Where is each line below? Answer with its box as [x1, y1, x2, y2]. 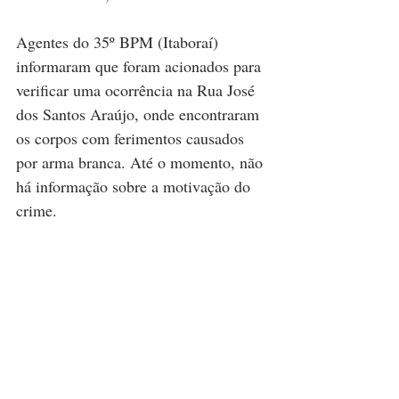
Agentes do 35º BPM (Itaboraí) [16, 31, 223, 53]
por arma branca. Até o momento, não [16, 151, 267, 173]
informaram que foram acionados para [16, 55, 265, 77]
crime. [16, 199, 57, 221]
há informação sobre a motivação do [16, 175, 255, 197]
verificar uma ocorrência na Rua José [16, 79, 259, 101]
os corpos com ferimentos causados [16, 127, 248, 149]
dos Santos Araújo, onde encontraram [16, 103, 264, 125]
